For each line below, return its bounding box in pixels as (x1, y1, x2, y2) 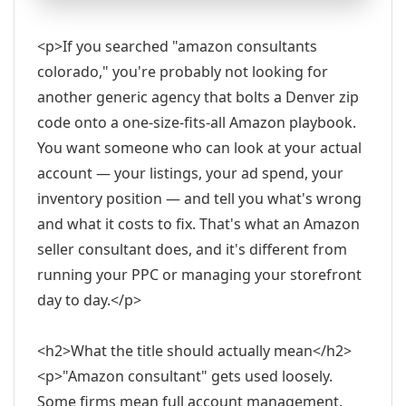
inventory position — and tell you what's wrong (37, 188, 362, 208)
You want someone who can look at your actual (37, 138, 362, 158)
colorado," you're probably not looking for (37, 62, 328, 82)
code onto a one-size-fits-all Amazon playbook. (37, 112, 356, 132)
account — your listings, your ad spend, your (37, 163, 343, 183)
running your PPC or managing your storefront (37, 265, 362, 285)
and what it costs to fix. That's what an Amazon (37, 214, 360, 234)
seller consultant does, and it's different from (37, 239, 347, 259)
